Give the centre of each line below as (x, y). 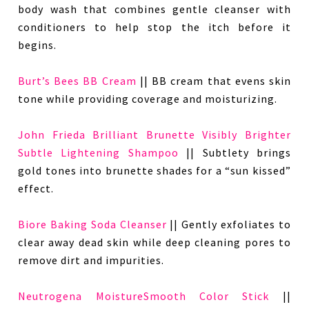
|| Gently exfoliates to (229, 224)
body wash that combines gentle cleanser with (154, 9)
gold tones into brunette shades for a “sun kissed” (154, 170)
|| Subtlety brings (235, 152)
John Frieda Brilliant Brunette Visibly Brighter (154, 134)
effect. (36, 188)
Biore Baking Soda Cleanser (92, 224)
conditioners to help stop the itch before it (154, 27)
